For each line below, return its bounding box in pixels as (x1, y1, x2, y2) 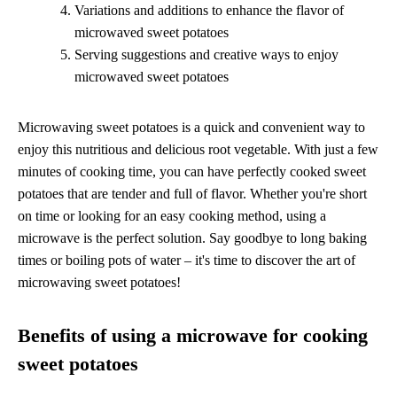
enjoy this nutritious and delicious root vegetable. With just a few (18, 141, 378, 157)
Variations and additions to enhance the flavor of (74, 2, 344, 18)
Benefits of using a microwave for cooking (18, 324, 368, 346)
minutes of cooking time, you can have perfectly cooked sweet (18, 163, 366, 179)
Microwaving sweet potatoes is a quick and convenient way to (18, 119, 365, 135)
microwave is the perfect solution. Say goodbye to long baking (18, 230, 367, 245)
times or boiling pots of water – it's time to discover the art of (18, 252, 355, 268)
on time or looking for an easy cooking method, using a (18, 207, 326, 223)
